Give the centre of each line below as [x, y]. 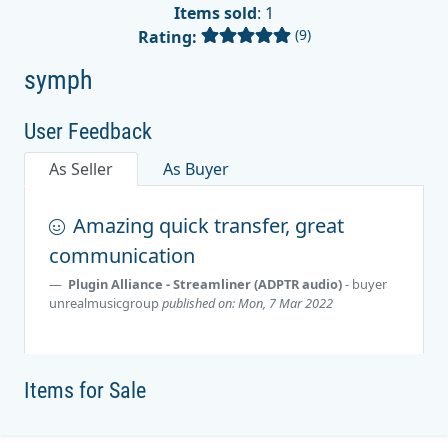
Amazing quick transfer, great [208, 225]
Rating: [167, 36]
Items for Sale [85, 390]
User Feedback [88, 131]
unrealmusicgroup [104, 302]
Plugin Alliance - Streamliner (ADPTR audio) [206, 283]
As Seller [81, 168]
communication [122, 255]
